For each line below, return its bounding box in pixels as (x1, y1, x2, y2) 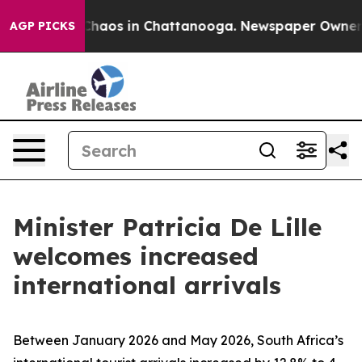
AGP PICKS (10, 19, 75, 33)
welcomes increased (13, 241, 259, 271)
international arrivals (13, 270, 281, 301)
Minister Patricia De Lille (13, 212, 322, 242)
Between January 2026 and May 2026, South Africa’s (13, 332, 343, 348)
